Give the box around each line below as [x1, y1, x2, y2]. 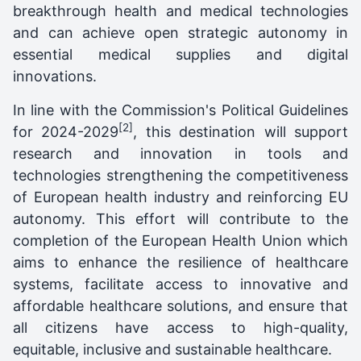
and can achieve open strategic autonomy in [13, 23, 348, 41]
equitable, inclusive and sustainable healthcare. [13, 340, 332, 358]
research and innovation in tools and [13, 144, 348, 162]
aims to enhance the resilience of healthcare [13, 253, 348, 271]
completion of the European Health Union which [13, 231, 348, 249]
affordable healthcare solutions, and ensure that [13, 297, 348, 314]
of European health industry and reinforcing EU [13, 188, 348, 205]
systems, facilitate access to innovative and [13, 275, 348, 293]
